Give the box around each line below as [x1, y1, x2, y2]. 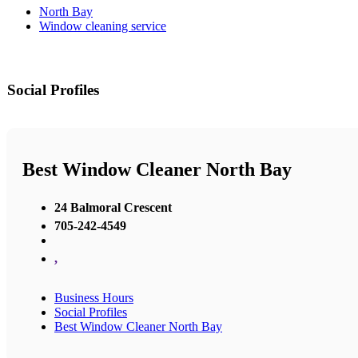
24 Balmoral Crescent [54, 201, 172, 215]
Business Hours [54, 291, 133, 305]
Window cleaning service [39, 18, 166, 33]
